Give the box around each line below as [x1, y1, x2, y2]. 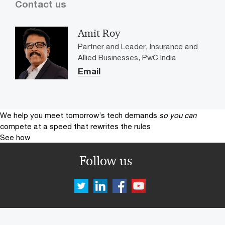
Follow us [79, 152, 132, 169]
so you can [159, 110, 196, 120]
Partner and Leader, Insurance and [78, 41, 198, 51]
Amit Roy [78, 26, 120, 40]
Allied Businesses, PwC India [78, 52, 176, 62]
